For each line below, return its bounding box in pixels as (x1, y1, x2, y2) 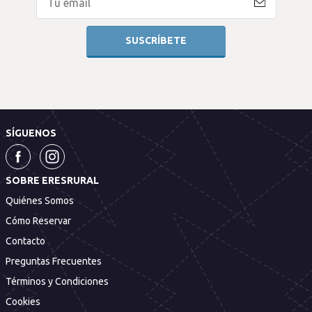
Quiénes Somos (6, 194, 74, 206)
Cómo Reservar (6, 214, 71, 226)
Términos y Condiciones (6, 275, 109, 287)
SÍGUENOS (6, 127, 56, 139)
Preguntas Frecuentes (6, 255, 102, 267)
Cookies (6, 295, 40, 307)
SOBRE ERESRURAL (6, 174, 99, 186)
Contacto (6, 235, 45, 247)
